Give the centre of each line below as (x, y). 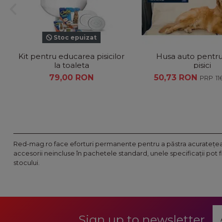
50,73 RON (177, 77)
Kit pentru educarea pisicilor (71, 56)
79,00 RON (71, 77)
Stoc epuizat (74, 37)
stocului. (27, 163)
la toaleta (71, 65)
